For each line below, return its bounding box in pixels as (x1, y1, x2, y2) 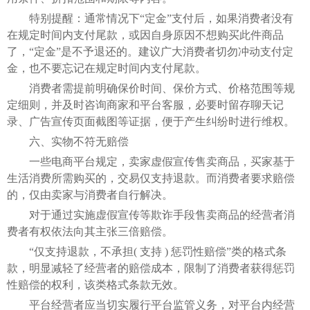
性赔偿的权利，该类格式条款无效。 (7, 278, 184, 291)
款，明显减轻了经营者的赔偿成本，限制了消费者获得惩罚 (7, 262, 295, 274)
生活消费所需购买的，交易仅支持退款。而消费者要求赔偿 (7, 172, 295, 184)
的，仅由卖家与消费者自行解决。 (7, 188, 173, 201)
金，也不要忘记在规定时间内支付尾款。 (7, 62, 206, 74)
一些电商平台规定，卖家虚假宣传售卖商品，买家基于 (7, 155, 295, 167)
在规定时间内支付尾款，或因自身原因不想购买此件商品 (7, 28, 284, 41)
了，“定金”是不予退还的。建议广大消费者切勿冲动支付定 (7, 45, 293, 57)
